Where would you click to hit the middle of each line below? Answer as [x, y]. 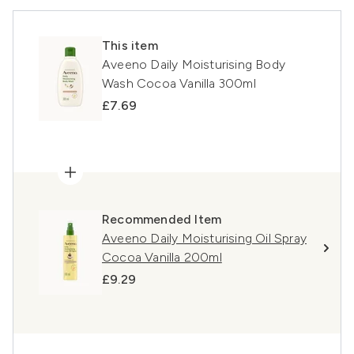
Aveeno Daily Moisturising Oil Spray [204, 239]
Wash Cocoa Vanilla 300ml [179, 84]
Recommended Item [162, 220]
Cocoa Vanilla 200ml [162, 258]
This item [130, 46]
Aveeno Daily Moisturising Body [194, 65]
